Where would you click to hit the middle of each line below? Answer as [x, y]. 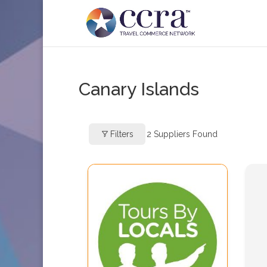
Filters [122, 134]
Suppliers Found [184, 134]
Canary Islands [139, 89]
